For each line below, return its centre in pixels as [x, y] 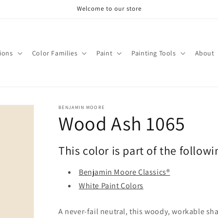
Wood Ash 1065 [122, 123]
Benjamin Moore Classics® [125, 172]
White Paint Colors [111, 186]
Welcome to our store [109, 9]
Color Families [55, 53]
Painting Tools [154, 53]
